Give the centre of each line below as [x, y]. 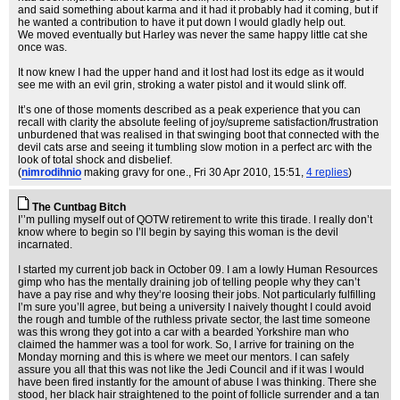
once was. [42, 47]
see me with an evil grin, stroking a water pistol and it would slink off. [182, 85]
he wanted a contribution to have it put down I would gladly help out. [182, 22]
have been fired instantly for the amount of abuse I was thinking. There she [197, 382]
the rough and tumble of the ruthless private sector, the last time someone [194, 320]
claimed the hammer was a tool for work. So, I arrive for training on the [186, 345]
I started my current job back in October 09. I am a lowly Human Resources [198, 270]
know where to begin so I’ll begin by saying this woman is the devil [178, 232]
